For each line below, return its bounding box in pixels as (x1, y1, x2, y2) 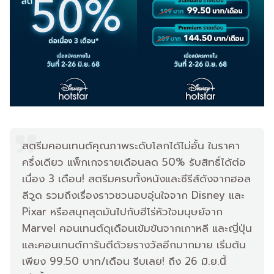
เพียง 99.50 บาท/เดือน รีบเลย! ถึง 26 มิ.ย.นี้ (22, 253, 226, 269)
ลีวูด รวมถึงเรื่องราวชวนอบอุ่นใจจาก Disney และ (22, 187, 245, 203)
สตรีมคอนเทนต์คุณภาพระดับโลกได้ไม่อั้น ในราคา (22, 137, 240, 154)
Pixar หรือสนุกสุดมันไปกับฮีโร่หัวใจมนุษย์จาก (22, 203, 223, 220)
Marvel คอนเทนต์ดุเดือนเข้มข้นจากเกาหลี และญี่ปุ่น (22, 220, 252, 236)
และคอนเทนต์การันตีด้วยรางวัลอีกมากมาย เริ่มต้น (22, 236, 246, 253)
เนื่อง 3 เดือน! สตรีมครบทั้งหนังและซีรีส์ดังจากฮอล (22, 170, 251, 187)
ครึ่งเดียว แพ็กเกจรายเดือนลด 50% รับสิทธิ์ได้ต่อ (22, 154, 246, 170)
